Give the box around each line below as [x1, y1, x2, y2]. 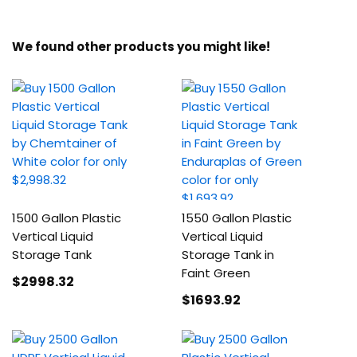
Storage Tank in [182, 246, 275, 263]
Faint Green [182, 265, 251, 281]
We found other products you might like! [12, 38, 270, 55]
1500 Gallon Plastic [12, 210, 121, 226]
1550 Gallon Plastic [182, 210, 292, 226]
